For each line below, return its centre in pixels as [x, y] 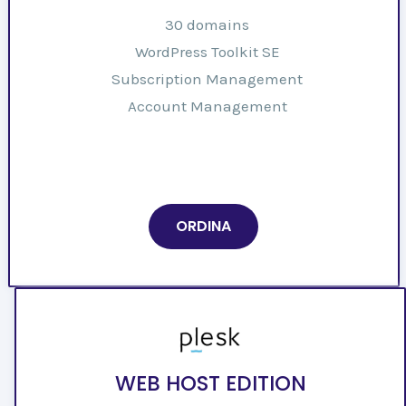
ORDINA [203, 226]
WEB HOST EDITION [210, 383]
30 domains [207, 24]
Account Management [207, 106]
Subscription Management [207, 78]
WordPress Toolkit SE [207, 51]
